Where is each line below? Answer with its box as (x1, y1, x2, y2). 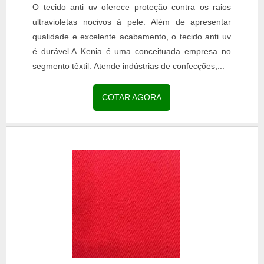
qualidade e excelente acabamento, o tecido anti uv (32, 31, 231, 41)
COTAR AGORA (102, 92, 162, 102)
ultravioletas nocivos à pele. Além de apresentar (32, 16, 231, 27)
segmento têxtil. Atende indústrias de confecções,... (32, 61, 225, 71)
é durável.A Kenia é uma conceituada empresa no (32, 46, 231, 56)
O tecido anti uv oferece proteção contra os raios (32, 2, 231, 12)
